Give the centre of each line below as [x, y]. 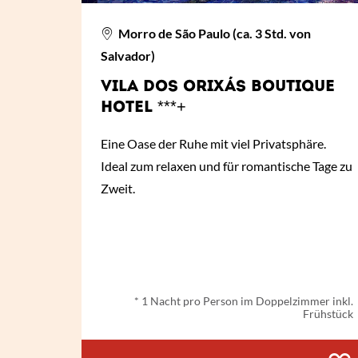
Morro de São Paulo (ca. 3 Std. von [214, 34]
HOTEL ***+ [143, 108]
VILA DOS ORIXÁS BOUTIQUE [218, 88]
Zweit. [118, 189]
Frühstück [328, 314]
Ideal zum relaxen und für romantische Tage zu [227, 166]
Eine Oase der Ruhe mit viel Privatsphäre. [213, 144]
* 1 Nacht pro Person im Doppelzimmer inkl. [243, 301]
